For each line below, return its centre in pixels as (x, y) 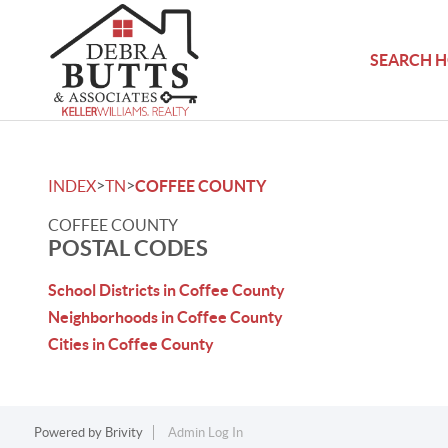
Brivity (123, 432)
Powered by (69, 432)
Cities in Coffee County (131, 344)
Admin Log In (205, 432)
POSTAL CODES (128, 247)
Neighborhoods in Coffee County (165, 317)
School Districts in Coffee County (166, 290)
